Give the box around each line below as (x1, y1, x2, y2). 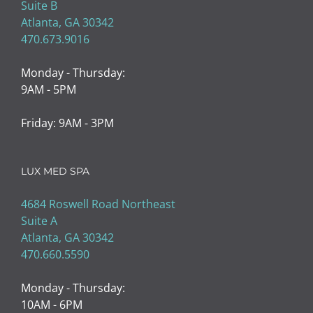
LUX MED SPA (21, 164, 89, 177)
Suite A (21, 212, 57, 228)
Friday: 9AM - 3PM (21, 115, 114, 131)
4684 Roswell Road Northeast (21, 196, 175, 212)
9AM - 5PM (21, 81, 76, 97)
